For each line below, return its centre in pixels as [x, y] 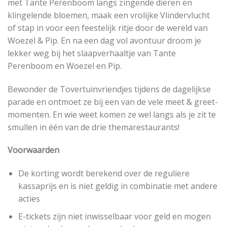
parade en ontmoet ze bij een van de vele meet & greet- [113, 102]
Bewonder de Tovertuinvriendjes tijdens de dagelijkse [109, 89]
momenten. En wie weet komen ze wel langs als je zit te [112, 114]
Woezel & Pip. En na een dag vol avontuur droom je [104, 40]
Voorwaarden [33, 150]
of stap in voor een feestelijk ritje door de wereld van [108, 28]
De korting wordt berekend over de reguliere [104, 174]
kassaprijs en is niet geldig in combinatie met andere [118, 186]
